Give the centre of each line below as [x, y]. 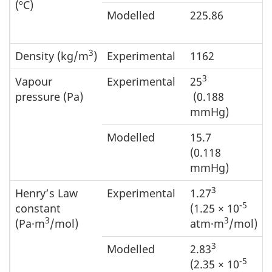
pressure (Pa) [49, 97]
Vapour [34, 81]
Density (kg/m [52, 56]
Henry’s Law [46, 193]
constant [38, 208]
